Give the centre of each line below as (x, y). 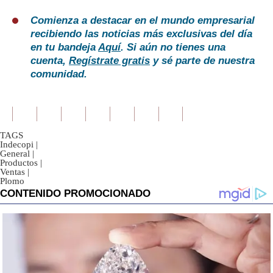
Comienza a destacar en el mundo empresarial (143, 21)
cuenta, (50, 61)
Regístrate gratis (109, 61)
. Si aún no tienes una (173, 48)
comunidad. (59, 74)
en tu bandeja (64, 48)
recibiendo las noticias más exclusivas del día (141, 34)
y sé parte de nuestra (202, 61)
